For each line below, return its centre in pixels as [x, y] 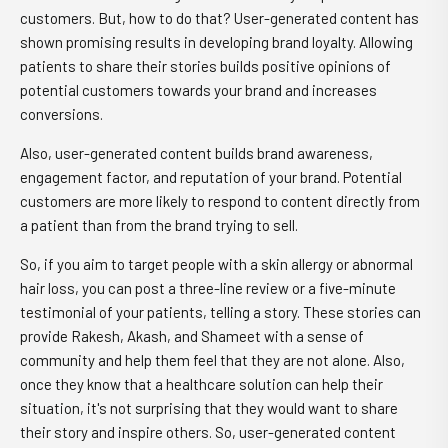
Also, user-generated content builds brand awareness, [196, 153]
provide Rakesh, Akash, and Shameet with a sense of [192, 336]
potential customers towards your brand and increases [198, 90]
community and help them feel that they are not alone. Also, [212, 360]
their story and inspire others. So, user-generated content [208, 432]
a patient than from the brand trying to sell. [160, 225]
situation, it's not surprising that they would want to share [209, 408]
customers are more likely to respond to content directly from [220, 201]
